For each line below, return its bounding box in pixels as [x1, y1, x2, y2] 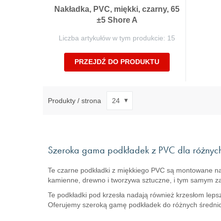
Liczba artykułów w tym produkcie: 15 [59, 34, 175, 42]
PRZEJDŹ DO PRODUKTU [74, 58, 159, 66]
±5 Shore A [96, 16, 138, 24]
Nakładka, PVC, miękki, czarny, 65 [54, 5, 180, 13]
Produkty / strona [48, 96, 101, 105]
